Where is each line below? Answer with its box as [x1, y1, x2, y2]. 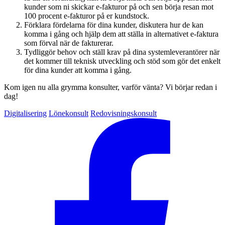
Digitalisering [4, 108, 47, 118]
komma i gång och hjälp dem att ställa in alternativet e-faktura [24, 29, 218, 38]
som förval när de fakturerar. [24, 38, 114, 47]
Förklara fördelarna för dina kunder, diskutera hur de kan [24, 20, 203, 29]
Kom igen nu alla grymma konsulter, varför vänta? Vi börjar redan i [4, 82, 217, 91]
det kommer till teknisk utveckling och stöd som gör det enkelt [24, 56, 220, 65]
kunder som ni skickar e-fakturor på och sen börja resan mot [24, 2, 213, 11]
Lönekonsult [49, 108, 88, 118]
